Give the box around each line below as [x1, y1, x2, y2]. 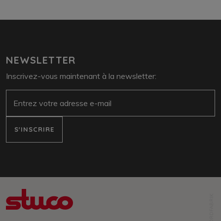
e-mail [5, 90, 27, 101]
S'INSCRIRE [14, 125, 54, 133]
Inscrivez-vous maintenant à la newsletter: [6, 71, 156, 81]
